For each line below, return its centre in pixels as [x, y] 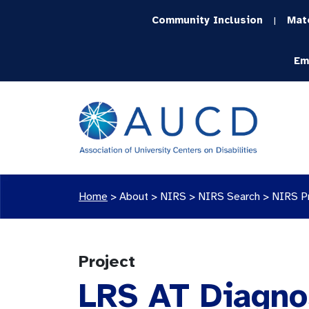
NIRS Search [229, 197]
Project [107, 261]
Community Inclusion [208, 20]
